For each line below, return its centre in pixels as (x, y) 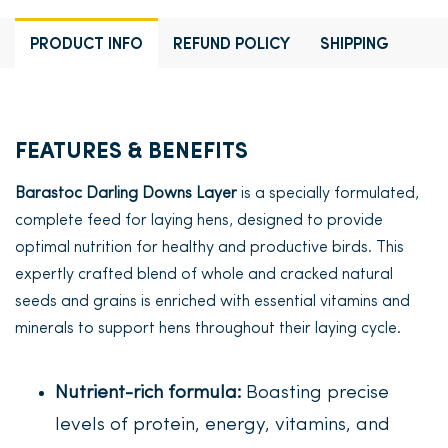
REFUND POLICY (231, 45)
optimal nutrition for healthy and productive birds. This (209, 248)
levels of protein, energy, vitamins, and (222, 425)
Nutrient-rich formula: (148, 393)
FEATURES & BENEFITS (131, 152)
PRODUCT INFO (86, 45)
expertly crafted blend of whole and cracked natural (204, 275)
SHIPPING (354, 45)
